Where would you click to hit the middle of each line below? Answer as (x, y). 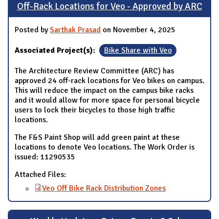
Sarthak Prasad (75, 30)
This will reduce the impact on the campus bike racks (104, 91)
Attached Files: (41, 175)
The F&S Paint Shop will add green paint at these (97, 138)
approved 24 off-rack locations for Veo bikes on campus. (109, 81)
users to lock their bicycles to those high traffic (95, 110)
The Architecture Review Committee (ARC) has (94, 71)
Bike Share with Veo (138, 51)
